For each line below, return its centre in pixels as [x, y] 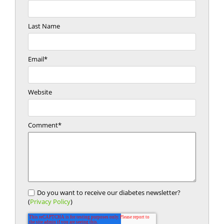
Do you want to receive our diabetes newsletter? [109, 193]
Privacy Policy [50, 202]
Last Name [44, 26]
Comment [43, 125]
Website [40, 92]
